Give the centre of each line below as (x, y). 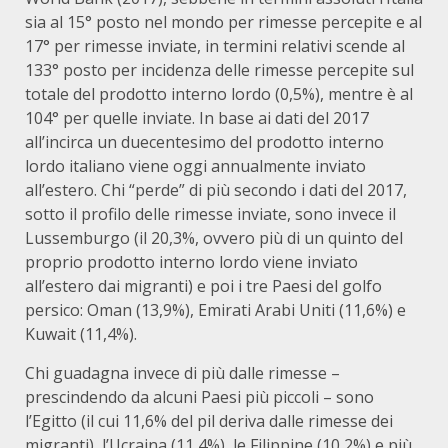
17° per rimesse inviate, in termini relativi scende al (215, 46)
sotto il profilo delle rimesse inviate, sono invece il (210, 214)
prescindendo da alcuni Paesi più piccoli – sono (199, 397)
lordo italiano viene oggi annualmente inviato (195, 166)
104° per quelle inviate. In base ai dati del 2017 (197, 118)
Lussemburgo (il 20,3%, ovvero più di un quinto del (214, 238)
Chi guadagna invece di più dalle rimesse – (182, 373)
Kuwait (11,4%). (81, 334)
